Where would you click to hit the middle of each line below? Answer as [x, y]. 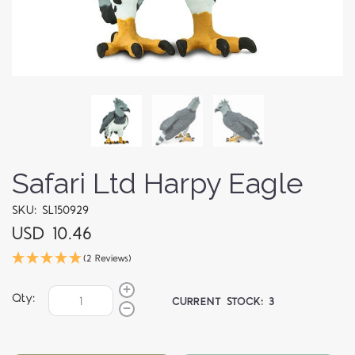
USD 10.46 [52, 235]
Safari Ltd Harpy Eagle [158, 183]
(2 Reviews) [107, 259]
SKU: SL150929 [50, 211]
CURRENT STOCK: [221, 302]
